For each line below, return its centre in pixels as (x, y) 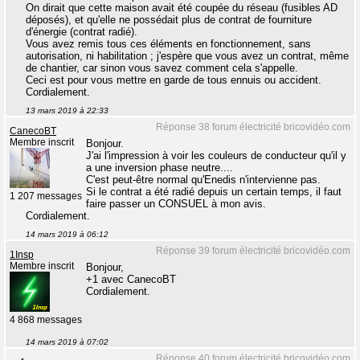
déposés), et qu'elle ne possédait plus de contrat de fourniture (169, 20)
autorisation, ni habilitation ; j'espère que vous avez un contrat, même (187, 56)
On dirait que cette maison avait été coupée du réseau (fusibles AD (182, 8)
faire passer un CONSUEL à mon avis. (176, 204)
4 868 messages (46, 320)
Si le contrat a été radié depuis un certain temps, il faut (214, 192)
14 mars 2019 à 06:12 (67, 235)
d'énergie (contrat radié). (82, 32)
